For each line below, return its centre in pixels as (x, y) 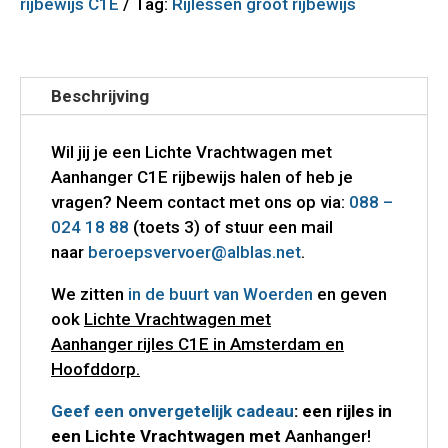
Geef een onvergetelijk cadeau (172, 410)
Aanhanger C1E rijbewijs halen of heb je (202, 176)
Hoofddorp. (95, 368)
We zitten (89, 293)
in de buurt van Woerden (222, 293)
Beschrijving (100, 95)
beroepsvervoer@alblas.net (194, 251)
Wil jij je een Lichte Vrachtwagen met (191, 151)
